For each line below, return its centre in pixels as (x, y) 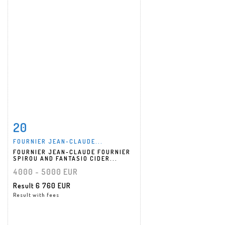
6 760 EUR (53, 185)
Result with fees (36, 195)
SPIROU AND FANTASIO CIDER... (65, 158)
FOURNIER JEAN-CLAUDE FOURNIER (72, 152)
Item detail (45, 125)
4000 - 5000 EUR (45, 172)
